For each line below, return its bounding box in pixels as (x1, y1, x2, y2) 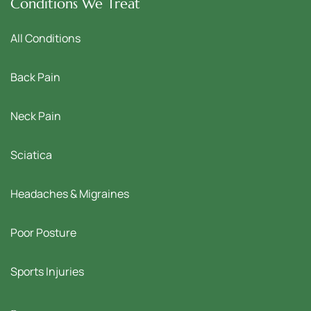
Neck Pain (10, 108, 61, 124)
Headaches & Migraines (10, 186, 129, 202)
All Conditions (10, 31, 81, 47)
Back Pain (10, 69, 60, 85)
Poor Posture (10, 225, 76, 241)
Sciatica (10, 147, 52, 163)
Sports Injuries (10, 264, 84, 280)
